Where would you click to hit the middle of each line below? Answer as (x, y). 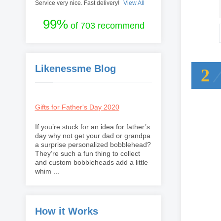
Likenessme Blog (75, 69)
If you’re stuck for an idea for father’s (92, 127)
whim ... (47, 171)
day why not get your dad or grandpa (92, 136)
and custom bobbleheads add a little (91, 162)
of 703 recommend (106, 26)
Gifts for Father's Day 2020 (77, 107)
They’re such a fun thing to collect (87, 153)
